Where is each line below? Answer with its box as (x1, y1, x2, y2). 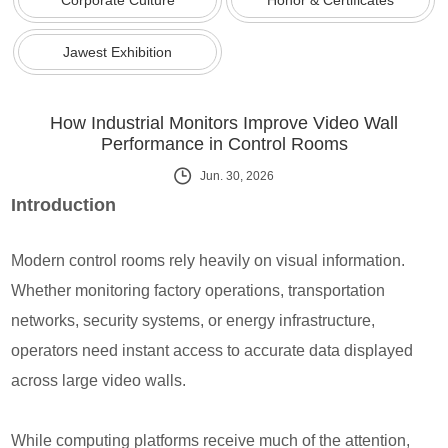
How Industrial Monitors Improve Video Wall (50, 112, 398, 133)
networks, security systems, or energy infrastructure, (11, 311, 376, 329)
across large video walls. (11, 371, 187, 389)
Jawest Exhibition (63, 43, 173, 60)
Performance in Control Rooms (100, 133, 348, 154)
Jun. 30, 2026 (200, 168, 274, 183)
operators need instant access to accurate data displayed (11, 341, 414, 359)
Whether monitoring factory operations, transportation (11, 281, 386, 299)
